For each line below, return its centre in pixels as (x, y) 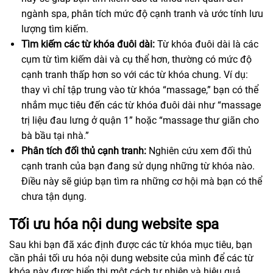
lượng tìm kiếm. (55, 29)
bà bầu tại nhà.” (55, 136)
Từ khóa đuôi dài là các (207, 44)
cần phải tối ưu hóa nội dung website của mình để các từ (131, 258)
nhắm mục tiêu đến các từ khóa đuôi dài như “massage (141, 105)
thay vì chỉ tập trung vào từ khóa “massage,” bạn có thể (140, 90)
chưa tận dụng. (54, 197)
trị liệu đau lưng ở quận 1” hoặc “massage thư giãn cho (140, 121)
